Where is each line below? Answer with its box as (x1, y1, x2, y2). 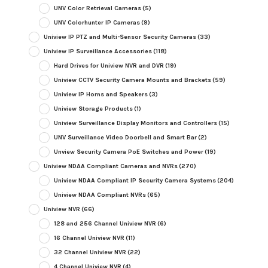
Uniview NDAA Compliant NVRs (53, 191, 146, 199)
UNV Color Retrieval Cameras (53, 4, 141, 13)
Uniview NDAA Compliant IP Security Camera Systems (53, 176, 216, 185)
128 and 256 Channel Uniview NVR (53, 220, 156, 228)
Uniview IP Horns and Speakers (53, 90, 148, 99)
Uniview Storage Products (53, 105, 133, 113)
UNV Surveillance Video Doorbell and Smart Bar (53, 133, 197, 142)
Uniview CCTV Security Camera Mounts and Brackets (53, 76, 211, 84)
